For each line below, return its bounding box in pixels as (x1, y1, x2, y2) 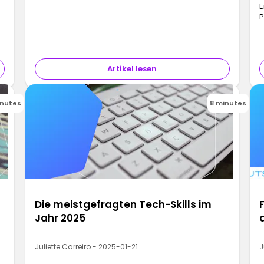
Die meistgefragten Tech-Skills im (34, 197, 212, 212)
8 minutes (209, 98, 246, 108)
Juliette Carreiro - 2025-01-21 (34, 242, 138, 252)
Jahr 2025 (34, 211, 85, 226)
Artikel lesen (107, 63, 157, 75)
